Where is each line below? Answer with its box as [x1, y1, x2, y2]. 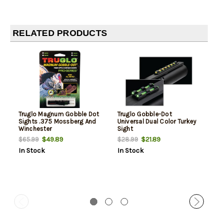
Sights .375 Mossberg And [18, 118, 96, 126]
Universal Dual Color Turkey [117, 118, 197, 126]
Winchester [18, 125, 52, 133]
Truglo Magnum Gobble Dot [18, 110, 99, 118]
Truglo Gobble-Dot [117, 110, 172, 118]
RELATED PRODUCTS [13, 28, 107, 38]
